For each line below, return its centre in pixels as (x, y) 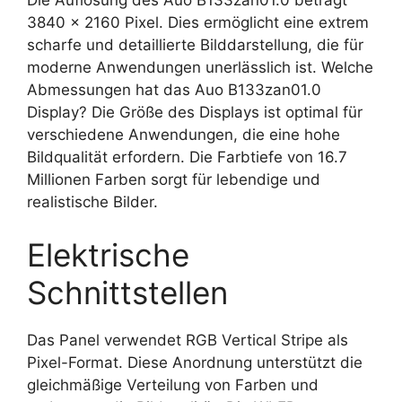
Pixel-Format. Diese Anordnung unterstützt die (195, 363)
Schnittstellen (127, 293)
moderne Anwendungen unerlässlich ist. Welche (200, 67)
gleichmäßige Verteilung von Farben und (173, 385)
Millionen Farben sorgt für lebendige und (174, 179)
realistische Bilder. (92, 201)
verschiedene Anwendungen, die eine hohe (184, 134)
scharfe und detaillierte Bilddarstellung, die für (195, 44)
